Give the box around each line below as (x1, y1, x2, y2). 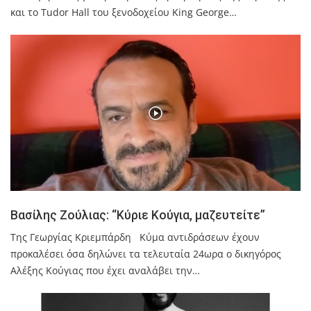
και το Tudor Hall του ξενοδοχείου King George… (10, 5, 237, 19)
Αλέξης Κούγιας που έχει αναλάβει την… (10, 264, 200, 278)
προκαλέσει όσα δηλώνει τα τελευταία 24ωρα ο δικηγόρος (10, 247, 281, 261)
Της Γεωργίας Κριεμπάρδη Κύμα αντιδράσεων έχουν (10, 230, 260, 244)
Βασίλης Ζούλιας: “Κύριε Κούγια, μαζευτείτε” (10, 208, 265, 223)
